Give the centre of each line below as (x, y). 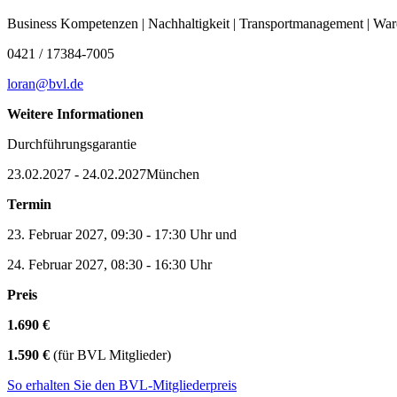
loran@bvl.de (45, 83)
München (173, 174)
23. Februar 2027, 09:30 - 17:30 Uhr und (122, 234)
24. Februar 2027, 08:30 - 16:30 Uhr (109, 264)
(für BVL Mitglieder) (110, 354)
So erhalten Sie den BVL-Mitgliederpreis (122, 385)
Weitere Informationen (75, 113)
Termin (29, 204)
